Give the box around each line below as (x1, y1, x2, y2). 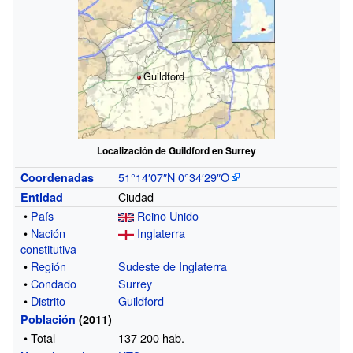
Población (20, 310, 76, 327)
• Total (24, 329, 56, 346)
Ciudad (118, 188, 154, 205)
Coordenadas (20, 169, 95, 185)
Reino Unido (137, 206, 199, 224)
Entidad (20, 188, 64, 205)
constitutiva (20, 240, 77, 257)
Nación (31, 224, 66, 241)
